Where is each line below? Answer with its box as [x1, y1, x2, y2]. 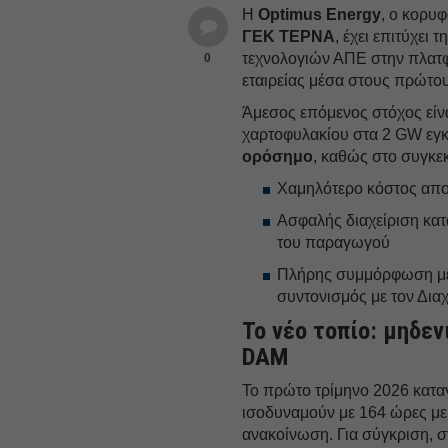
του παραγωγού [277, 233, 391, 251]
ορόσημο [242, 147, 314, 165]
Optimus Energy [258, 5, 382, 23]
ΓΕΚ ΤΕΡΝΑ [242, 27, 336, 45]
